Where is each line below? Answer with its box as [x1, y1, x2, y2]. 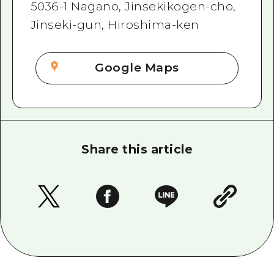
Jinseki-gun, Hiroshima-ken [30, 18, 199, 32]
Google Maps [95, 61, 179, 75]
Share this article [81, 143, 193, 157]
